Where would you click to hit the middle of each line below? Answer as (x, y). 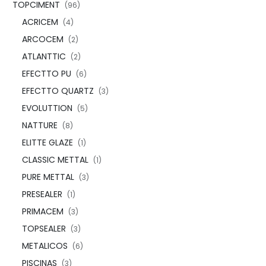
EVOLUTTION (47, 108)
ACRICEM (40, 22)
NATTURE (40, 125)
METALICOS (45, 246)
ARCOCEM (43, 39)
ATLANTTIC (44, 56)
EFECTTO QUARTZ (58, 91)
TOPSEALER (44, 229)
